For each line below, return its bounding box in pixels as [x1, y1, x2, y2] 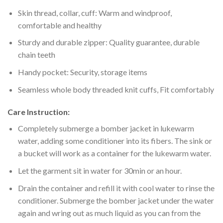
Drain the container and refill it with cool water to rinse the [17, 183, 215, 193]
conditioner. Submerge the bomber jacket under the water [17, 195, 214, 205]
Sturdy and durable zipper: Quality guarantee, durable [17, 37, 200, 47]
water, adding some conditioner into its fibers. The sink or [17, 136, 212, 146]
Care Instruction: [7, 107, 70, 117]
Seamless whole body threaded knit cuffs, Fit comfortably [17, 84, 214, 94]
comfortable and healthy [17, 20, 102, 30]
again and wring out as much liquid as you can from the [17, 208, 201, 218]
